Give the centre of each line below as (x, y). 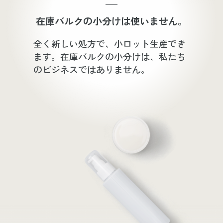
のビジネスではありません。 (92, 69)
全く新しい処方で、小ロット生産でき (110, 44)
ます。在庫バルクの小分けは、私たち (110, 56)
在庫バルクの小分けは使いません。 (111, 21)
